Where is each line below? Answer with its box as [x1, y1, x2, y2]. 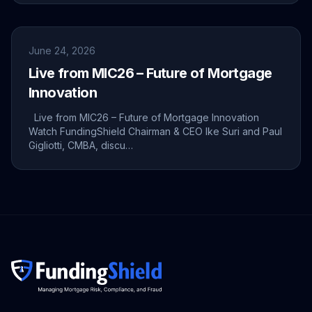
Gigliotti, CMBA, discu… [29, 139, 134, 152]
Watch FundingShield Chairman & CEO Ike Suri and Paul [29, 125, 283, 138]
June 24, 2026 [29, 45, 96, 57]
